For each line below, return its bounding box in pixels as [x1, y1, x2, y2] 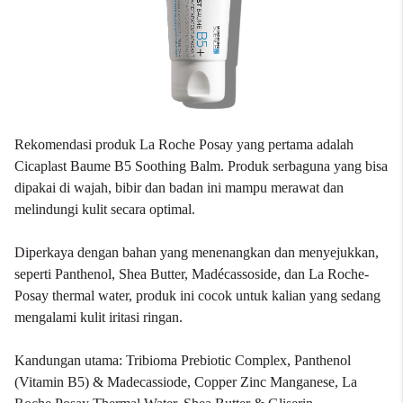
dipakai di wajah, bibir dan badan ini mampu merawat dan [14, 180, 344, 195]
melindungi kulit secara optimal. [14, 201, 195, 217]
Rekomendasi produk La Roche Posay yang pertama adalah [14, 137, 354, 152]
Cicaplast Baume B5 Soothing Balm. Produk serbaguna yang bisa [14, 158, 388, 174]
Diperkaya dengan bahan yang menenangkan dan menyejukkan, [14, 245, 379, 260]
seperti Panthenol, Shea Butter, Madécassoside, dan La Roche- [14, 266, 369, 282]
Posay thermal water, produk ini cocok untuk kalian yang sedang [14, 288, 381, 303]
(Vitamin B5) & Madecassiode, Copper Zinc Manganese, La [14, 374, 357, 390]
